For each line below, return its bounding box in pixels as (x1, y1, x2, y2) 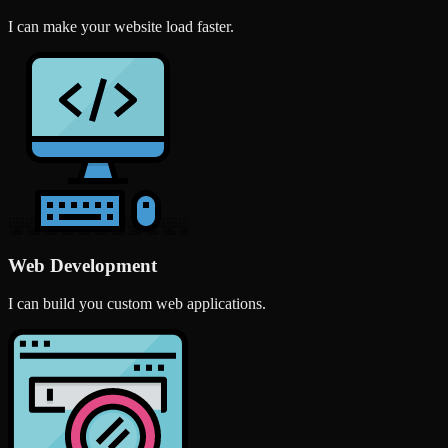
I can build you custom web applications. (8, 295, 266, 313)
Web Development (8, 254, 157, 276)
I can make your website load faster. (8, 17, 234, 35)
